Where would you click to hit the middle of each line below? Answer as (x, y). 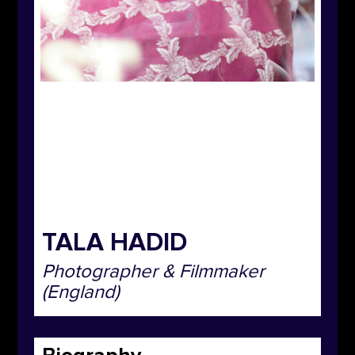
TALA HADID (114, 243)
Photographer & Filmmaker (153, 272)
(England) (80, 293)
